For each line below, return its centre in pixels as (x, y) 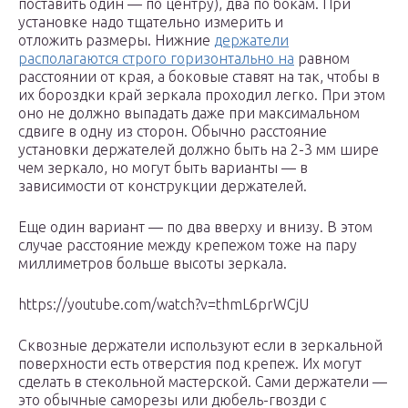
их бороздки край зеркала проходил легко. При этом (202, 95)
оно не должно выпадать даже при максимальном (189, 113)
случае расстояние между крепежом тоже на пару (188, 245)
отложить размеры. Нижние (116, 41)
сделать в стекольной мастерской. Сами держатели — (203, 382)
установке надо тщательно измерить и (151, 22)
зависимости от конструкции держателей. (163, 186)
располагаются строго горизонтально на (156, 59)
